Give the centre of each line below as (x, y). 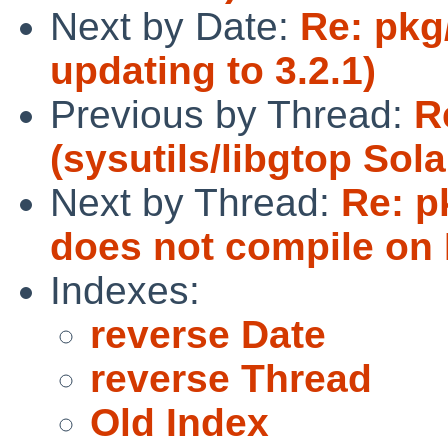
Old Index (179, 422)
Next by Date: (175, 26)
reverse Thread (231, 378)
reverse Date (208, 334)
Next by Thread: (195, 202)
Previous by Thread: (232, 114)
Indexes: (125, 290)
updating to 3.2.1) (213, 70)
